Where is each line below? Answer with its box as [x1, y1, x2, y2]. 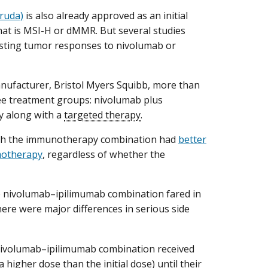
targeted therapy [64, 108, 141, 122]
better [178, 133, 206, 147]
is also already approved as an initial [23, 8, 188, 22]
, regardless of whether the [42, 148, 165, 162]
